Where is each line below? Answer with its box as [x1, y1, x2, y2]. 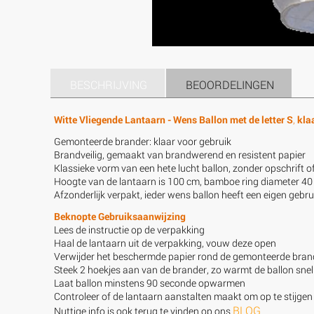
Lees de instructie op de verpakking [54, 222, 205, 236]
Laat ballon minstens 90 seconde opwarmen [54, 275, 245, 289]
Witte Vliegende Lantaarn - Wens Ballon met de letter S [54, 112, 293, 126]
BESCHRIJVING [70, 76, 147, 92]
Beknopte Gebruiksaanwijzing [54, 209, 186, 223]
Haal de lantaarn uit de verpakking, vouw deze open [54, 235, 276, 250]
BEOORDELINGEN [186, 76, 274, 92]
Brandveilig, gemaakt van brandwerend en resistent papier [54, 147, 306, 161]
